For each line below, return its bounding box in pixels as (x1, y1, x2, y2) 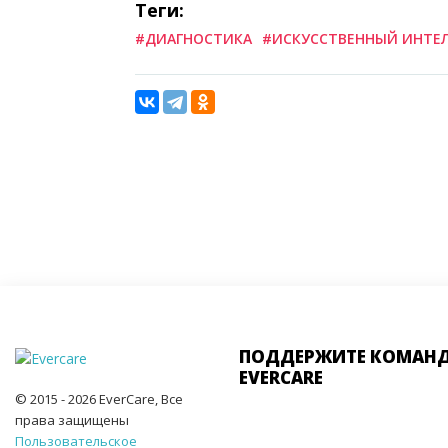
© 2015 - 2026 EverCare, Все (15, 389, 183, 408)
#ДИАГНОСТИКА (135, 28, 252, 48)
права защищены (15, 410, 129, 429)
